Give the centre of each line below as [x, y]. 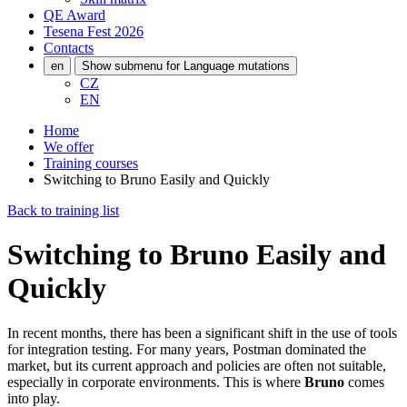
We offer [69, 146]
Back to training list [63, 210]
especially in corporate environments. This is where [156, 382]
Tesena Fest [79, 31]
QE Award [74, 15]
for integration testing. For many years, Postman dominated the [187, 349]
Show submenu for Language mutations [186, 65]
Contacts [69, 47]
